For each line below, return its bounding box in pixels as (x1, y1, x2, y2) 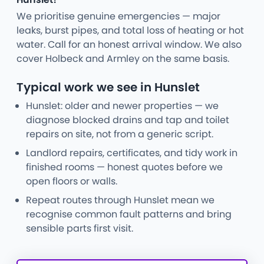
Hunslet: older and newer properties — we (26, 98, 219, 113)
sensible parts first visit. (26, 221, 133, 235)
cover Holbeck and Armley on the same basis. (16, 51, 229, 65)
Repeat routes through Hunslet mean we (26, 193, 214, 207)
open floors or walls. (26, 174, 117, 188)
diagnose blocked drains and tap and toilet (26, 113, 229, 127)
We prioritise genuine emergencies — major (16, 9, 220, 23)
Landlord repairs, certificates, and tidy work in (26, 146, 237, 160)
